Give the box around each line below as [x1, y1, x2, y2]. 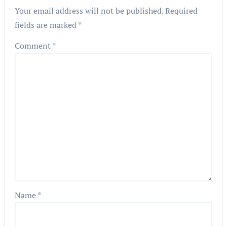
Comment [15, 40, 53, 51]
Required [165, 5, 198, 16]
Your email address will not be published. [15, 5, 164, 16]
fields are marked [15, 19, 79, 30]
